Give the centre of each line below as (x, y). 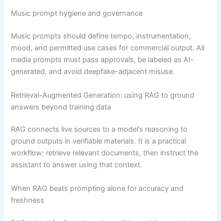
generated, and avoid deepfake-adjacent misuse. (93, 72)
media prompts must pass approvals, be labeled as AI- (103, 60)
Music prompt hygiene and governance (77, 14)
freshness (28, 200)
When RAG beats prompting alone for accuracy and (97, 188)
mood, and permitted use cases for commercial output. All (108, 48)
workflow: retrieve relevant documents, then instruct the (105, 153)
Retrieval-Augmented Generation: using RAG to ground (103, 95)
